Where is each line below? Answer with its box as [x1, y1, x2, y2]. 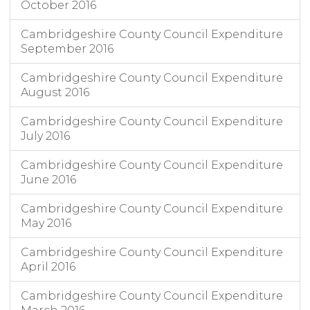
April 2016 [21, 260, 75, 274]
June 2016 [21, 173, 76, 187]
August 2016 [21, 86, 89, 100]
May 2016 [21, 217, 71, 230]
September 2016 [21, 42, 113, 56]
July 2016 [21, 129, 70, 143]
